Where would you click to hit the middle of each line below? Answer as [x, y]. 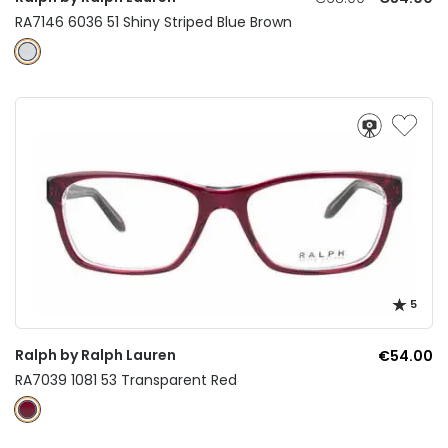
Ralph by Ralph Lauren [95, 354]
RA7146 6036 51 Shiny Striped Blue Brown [153, 21]
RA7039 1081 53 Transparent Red [126, 379]
